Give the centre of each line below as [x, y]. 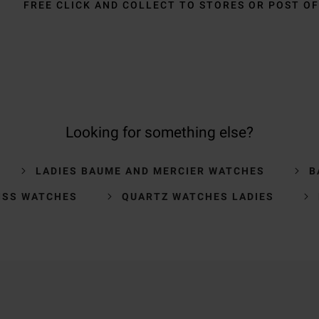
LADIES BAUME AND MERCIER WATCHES [150, 171]
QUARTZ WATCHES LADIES [198, 196]
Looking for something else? [159, 132]
